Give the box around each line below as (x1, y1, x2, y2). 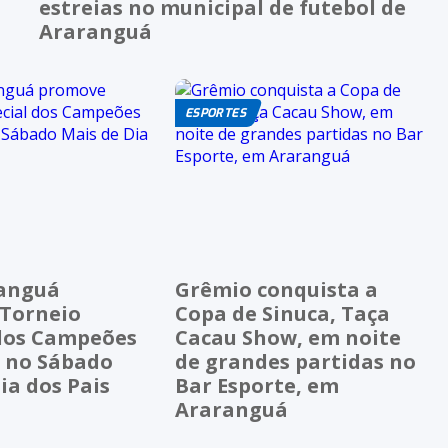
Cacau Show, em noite (175, 324, 402, 352)
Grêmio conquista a (175, 276, 379, 304)
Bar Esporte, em (175, 372, 340, 400)
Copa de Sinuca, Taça (175, 300, 391, 328)
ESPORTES (185, 104, 246, 121)
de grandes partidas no (175, 348, 417, 376)
